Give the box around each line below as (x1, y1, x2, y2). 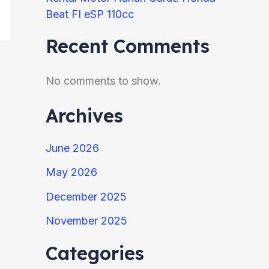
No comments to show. (46, 74, 161, 87)
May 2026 (46, 166, 97, 179)
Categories (46, 241, 144, 265)
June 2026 (46, 141, 99, 154)
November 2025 (46, 214, 127, 228)
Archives (46, 104, 123, 128)
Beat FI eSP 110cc (46, 7, 134, 20)
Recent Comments (46, 34, 210, 58)
